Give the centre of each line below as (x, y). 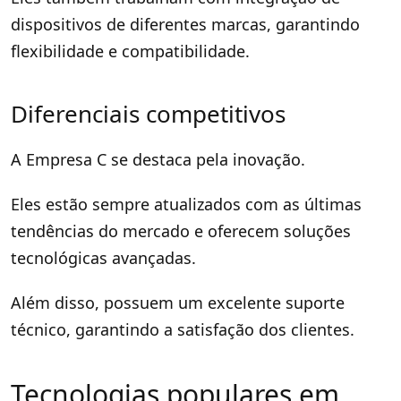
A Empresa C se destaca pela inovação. (158, 159)
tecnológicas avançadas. (103, 257)
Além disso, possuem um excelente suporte (178, 302)
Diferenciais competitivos (148, 113)
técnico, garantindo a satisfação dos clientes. (183, 329)
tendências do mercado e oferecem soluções (181, 230)
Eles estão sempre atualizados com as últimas (186, 204)
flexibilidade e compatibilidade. (130, 51)
